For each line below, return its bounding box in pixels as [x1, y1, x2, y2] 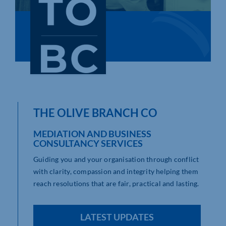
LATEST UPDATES [80, 211, 154, 223]
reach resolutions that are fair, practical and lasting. [33, 179, 199, 188]
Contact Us [12, 64, 56, 74]
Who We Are [12, 18, 62, 28]
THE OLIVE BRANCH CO [33, 106, 157, 120]
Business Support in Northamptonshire [12, 87, 166, 97]
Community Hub [12, 41, 77, 51]
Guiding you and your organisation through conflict [33, 155, 199, 164]
